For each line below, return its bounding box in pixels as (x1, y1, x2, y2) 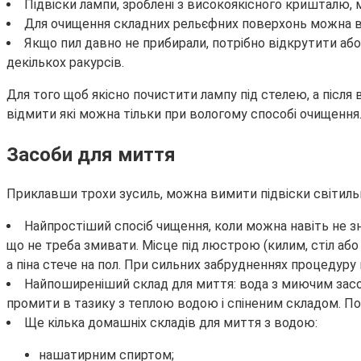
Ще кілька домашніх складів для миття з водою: (24, 315, 317, 331)
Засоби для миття (6, 143, 176, 166)
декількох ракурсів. (6, 54, 124, 70)
